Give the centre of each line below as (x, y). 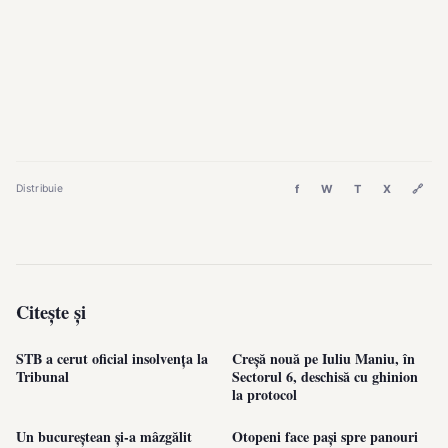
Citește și (51, 312)
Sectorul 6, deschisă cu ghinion (325, 377)
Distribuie (40, 189)
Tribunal (42, 377)
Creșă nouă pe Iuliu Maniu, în (323, 359)
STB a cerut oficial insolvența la (112, 359)
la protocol (264, 395)
